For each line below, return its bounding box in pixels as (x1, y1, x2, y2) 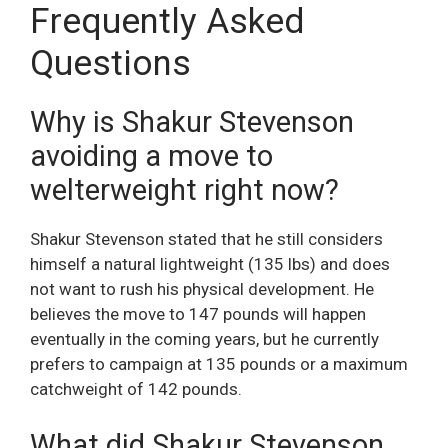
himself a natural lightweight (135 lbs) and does (30, 254, 390, 275)
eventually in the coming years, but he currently (30, 329, 379, 350)
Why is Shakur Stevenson (30, 105, 354, 140)
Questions (30, 43, 191, 85)
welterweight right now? (30, 173, 339, 208)
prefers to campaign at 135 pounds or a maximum (30, 354, 408, 375)
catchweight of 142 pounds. (30, 379, 242, 400)
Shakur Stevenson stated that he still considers (30, 229, 383, 250)
